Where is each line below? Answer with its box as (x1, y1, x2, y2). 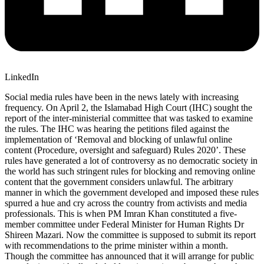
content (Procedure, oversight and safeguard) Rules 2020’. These (5, 144, 246, 155)
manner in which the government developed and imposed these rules (5, 187, 259, 197)
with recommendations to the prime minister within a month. (5, 240, 228, 250)
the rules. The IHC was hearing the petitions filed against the (5, 123, 229, 134)
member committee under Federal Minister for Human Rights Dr (5, 219, 244, 229)
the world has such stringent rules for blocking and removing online (5, 166, 255, 176)
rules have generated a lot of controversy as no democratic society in (5, 155, 258, 166)
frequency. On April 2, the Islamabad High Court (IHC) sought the (5, 102, 252, 113)
